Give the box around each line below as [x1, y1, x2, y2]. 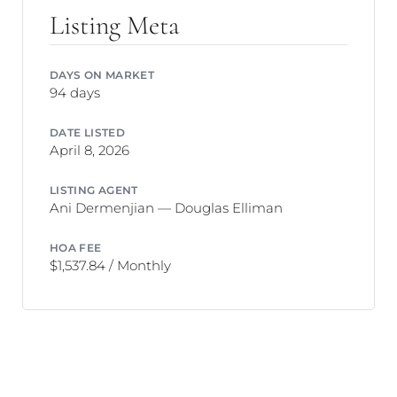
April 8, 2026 [50, 141, 129, 160]
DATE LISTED [50, 125, 126, 140]
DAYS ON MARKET [50, 67, 155, 82]
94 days [50, 83, 100, 102]
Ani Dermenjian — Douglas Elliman [50, 198, 283, 216]
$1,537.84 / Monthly [50, 255, 171, 274]
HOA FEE [50, 239, 102, 254]
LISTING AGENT [50, 182, 138, 197]
